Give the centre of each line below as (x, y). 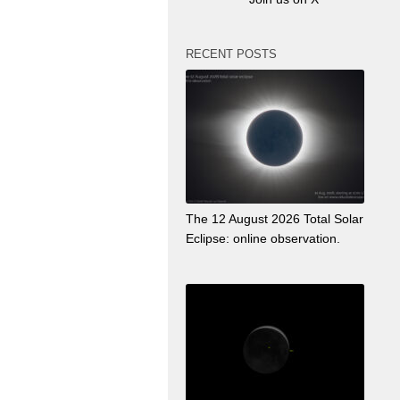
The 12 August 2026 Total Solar (275, 218)
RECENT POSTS (231, 54)
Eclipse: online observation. (263, 238)
